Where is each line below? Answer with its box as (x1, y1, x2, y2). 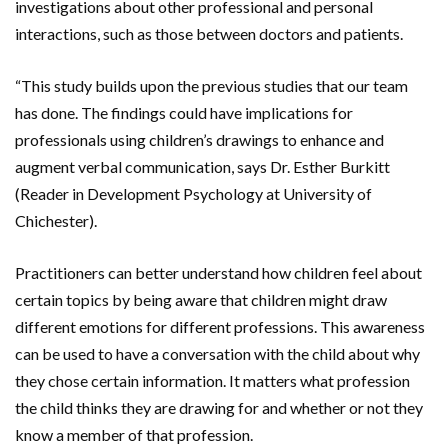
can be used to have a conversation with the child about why (15, 343, 420, 363)
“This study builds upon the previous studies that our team (15, 75, 408, 95)
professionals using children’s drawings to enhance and (15, 129, 384, 149)
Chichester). (15, 210, 97, 230)
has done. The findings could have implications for (15, 102, 353, 122)
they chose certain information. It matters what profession (15, 370, 410, 390)
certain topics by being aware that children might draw (15, 289, 387, 309)
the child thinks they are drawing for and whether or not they (15, 397, 423, 417)
